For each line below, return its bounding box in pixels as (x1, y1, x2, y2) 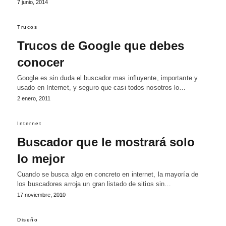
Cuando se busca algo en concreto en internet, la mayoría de (17, 171, 198, 179)
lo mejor (17, 152, 65, 166)
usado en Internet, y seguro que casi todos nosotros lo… (17, 84, 186, 92)
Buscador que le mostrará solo (17, 135, 195, 149)
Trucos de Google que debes (17, 39, 184, 53)
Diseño (17, 217, 38, 223)
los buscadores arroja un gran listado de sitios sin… (17, 180, 172, 188)
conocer (17, 55, 64, 70)
